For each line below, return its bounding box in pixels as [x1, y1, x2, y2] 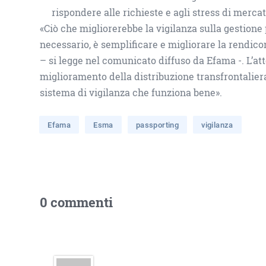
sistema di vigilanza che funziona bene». [40, 85, 223, 99]
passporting [135, 119, 179, 130]
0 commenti [40, 193, 113, 211]
